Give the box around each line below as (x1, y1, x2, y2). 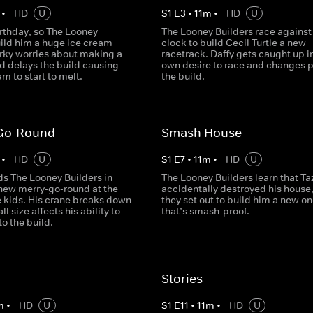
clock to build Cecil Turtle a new (161, 36, 306, 49)
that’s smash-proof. (161, 205, 249, 217)
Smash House (161, 125, 242, 140)
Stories (161, 271, 203, 286)
